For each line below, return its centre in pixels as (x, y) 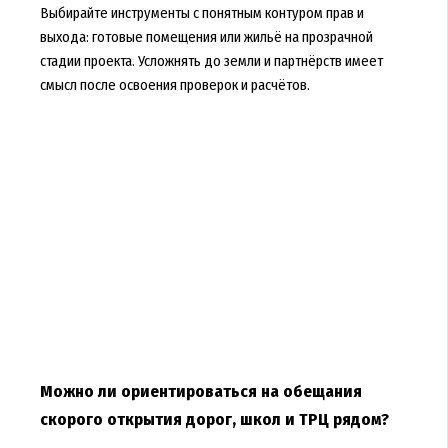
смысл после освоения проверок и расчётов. (174, 84)
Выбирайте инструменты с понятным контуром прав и (201, 12)
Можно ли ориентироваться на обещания (200, 392)
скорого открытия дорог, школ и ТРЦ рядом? (214, 420)
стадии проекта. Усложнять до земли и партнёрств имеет (211, 60)
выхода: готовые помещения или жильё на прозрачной (206, 36)
